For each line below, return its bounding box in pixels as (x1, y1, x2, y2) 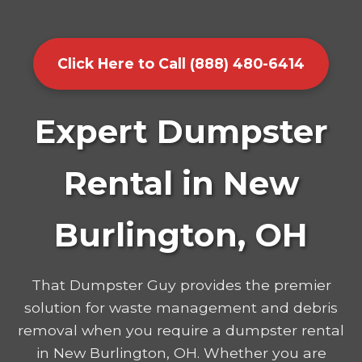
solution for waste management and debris (24, 298, 338, 316)
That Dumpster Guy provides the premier (31, 276, 331, 293)
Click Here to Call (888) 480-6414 (57, 54, 305, 72)
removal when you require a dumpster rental (18, 321, 344, 339)
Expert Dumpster (34, 111, 328, 151)
